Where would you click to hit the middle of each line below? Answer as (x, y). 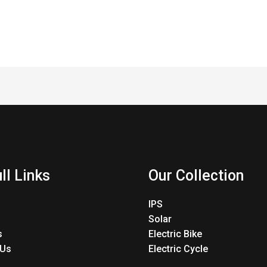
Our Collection (196, 175)
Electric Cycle (178, 249)
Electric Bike (175, 234)
